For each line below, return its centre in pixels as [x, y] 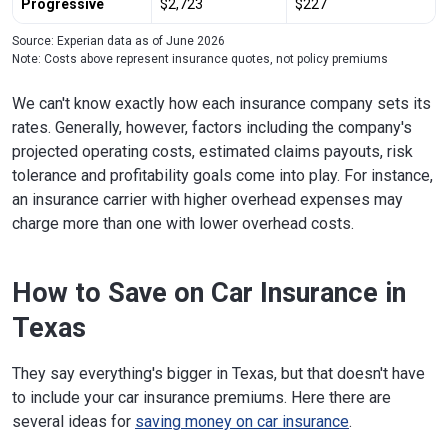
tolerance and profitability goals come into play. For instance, [222, 175]
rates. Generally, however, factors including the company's [212, 127]
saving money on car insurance [242, 421]
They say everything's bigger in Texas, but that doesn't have [218, 373]
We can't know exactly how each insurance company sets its [221, 103]
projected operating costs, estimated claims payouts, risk [212, 151]
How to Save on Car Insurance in [209, 292]
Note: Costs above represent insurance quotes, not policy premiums [200, 58]
